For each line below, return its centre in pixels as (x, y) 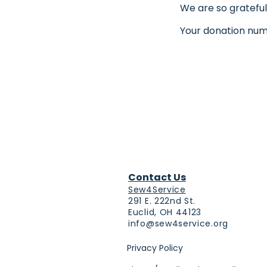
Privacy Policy (155, 248)
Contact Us (157, 177)
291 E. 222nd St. (162, 201)
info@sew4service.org (178, 223)
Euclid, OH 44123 (165, 212)
